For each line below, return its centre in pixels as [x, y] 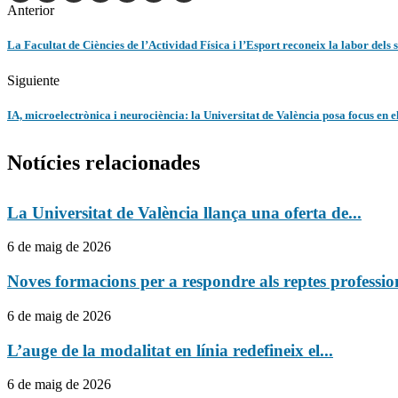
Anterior [31, 11]
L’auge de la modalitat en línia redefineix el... [170, 350]
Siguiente [33, 80]
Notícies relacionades [103, 162]
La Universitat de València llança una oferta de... [184, 212]
